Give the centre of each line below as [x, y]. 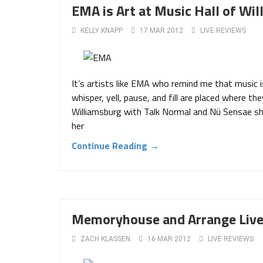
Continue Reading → [115, 146]
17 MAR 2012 [161, 31]
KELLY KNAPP [102, 31]
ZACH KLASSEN [105, 239]
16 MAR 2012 [169, 239]
